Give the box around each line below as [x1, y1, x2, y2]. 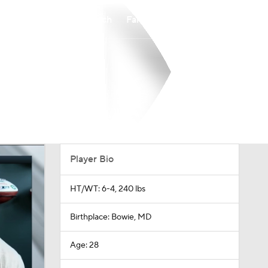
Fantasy [126, 13, 159, 26]
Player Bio [69, 153, 114, 165]
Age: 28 [69, 240, 99, 251]
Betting [173, 13, 206, 26]
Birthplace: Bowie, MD [69, 212, 152, 223]
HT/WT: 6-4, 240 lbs [69, 184, 145, 194]
